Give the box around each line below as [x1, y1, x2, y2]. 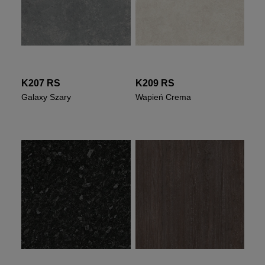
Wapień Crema [135, 92, 191, 102]
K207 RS [21, 77, 61, 88]
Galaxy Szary [21, 92, 72, 102]
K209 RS [135, 77, 174, 88]
